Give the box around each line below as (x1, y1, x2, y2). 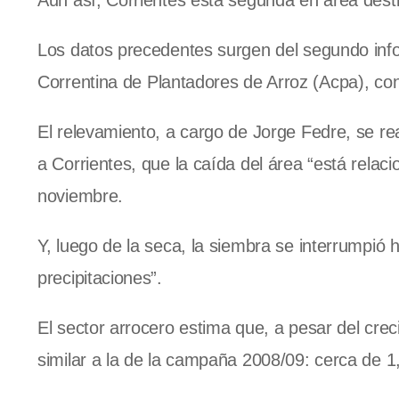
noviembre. (37, 186, 123, 207)
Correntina (37, 72, 118, 93)
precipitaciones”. (37, 268, 162, 289)
